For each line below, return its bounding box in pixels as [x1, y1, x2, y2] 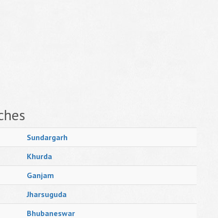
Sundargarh [27, 132, 68, 142]
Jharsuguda [27, 189, 67, 199]
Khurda [27, 151, 52, 161]
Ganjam [27, 170, 54, 180]
